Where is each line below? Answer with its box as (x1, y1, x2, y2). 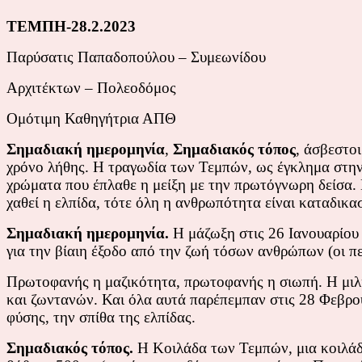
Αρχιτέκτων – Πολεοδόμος (6, 78, 176, 96)
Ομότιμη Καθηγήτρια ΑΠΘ (6, 109, 176, 127)
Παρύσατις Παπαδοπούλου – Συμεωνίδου (6, 48, 266, 65)
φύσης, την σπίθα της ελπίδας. (6, 308, 196, 326)
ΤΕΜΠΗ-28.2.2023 (6, 17, 136, 35)
